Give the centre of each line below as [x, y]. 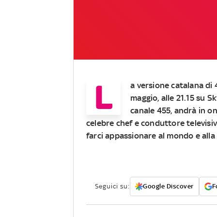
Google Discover [168, 186]
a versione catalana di [171, 85]
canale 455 [151, 110]
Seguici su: [112, 186]
